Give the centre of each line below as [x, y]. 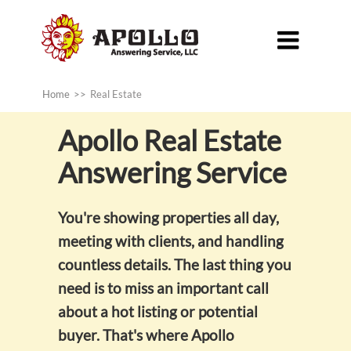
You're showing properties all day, [168, 217]
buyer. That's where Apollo [146, 335]
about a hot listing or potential [158, 311]
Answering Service [172, 172]
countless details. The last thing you [175, 264]
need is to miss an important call [163, 288]
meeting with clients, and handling [171, 241]
